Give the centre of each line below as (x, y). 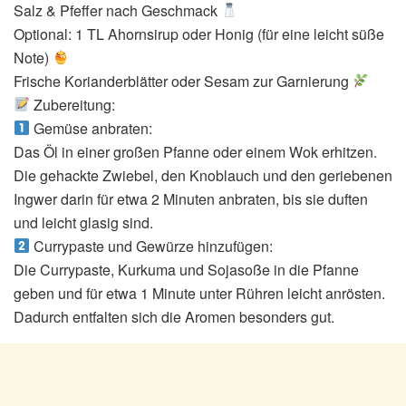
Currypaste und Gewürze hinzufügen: (152, 246)
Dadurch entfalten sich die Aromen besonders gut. (174, 316)
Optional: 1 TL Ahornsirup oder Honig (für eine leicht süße (199, 34)
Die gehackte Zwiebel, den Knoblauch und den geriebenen (203, 175)
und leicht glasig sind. (83, 222)
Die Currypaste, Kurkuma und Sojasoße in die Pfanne (186, 269)
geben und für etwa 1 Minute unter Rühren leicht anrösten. (199, 293)
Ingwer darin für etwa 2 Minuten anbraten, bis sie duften (191, 198)
